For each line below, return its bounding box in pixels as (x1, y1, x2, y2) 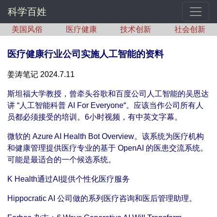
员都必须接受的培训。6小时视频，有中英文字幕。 (7, 113, 182, 121)
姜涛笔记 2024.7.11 (7, 70, 75, 78)
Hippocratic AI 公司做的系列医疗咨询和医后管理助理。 (7, 194, 197, 202)
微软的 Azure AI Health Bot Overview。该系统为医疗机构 (7, 132, 204, 140)
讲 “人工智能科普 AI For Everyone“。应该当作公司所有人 (7, 101, 203, 109)
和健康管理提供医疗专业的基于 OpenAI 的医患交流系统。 (7, 144, 208, 152)
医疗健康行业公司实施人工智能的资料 (7, 49, 164, 59)
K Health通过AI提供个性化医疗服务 (7, 175, 130, 183)
